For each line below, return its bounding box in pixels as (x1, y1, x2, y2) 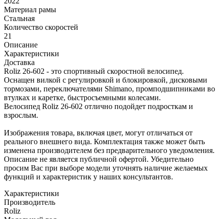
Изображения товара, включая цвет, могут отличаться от (4, 129, 193, 137)
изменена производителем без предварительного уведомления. (4, 146, 215, 155)
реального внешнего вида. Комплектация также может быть (4, 137, 205, 146)
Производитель (4, 198, 55, 207)
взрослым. (4, 111, 38, 120)
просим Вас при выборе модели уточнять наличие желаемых (4, 164, 208, 173)
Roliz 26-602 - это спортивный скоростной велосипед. (4, 67, 184, 76)
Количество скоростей (4, 23, 78, 32)
